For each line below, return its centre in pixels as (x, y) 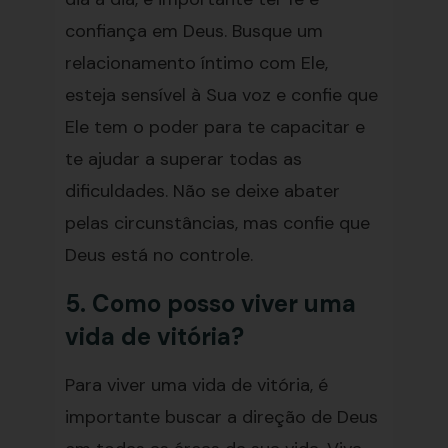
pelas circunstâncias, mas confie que (217, 223)
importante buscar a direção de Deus (221, 417)
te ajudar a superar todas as (183, 159)
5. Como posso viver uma (210, 303)
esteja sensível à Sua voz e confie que (221, 95)
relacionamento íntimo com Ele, (196, 63)
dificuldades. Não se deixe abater (202, 191)
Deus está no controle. (158, 255)
